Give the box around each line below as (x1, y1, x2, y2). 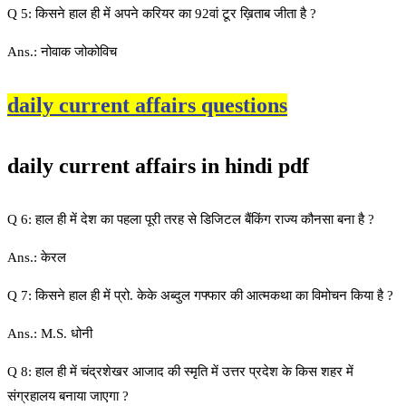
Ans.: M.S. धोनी (7, 325, 92, 341)
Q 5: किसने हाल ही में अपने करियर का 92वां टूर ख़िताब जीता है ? (7, 5, 316, 21)
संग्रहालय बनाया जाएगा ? (7, 388, 129, 403)
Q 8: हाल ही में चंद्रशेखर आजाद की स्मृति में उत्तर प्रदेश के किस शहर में (7, 363, 353, 379)
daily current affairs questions (7, 92, 287, 117)
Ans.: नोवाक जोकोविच (7, 43, 117, 59)
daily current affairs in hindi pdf (7, 153, 309, 178)
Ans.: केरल (7, 249, 66, 265)
